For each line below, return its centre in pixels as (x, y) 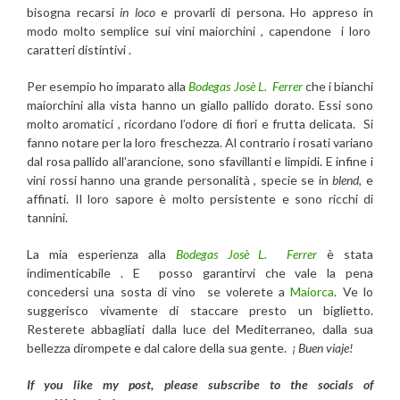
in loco (137, 12)
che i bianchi (338, 87)
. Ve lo (354, 292)
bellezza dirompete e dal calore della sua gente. (158, 348)
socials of (346, 385)
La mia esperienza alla (101, 254)
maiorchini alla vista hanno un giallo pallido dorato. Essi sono (200, 105)
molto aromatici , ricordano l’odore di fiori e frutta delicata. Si (200, 124)
